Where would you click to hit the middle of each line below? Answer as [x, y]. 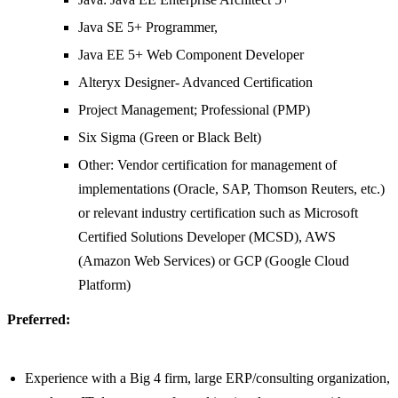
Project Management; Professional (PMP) [194, 110]
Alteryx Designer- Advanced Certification [195, 83]
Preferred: [39, 320]
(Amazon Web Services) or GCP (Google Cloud [214, 261]
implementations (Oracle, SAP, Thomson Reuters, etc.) [231, 189]
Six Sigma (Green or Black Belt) [170, 138]
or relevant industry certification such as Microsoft [218, 213]
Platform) [104, 285]
